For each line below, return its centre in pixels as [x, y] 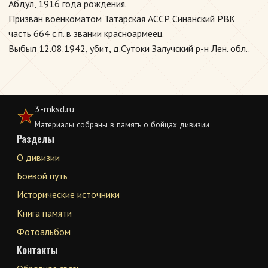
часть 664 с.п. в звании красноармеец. [86, 33]
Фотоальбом [44, 232]
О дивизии [38, 157]
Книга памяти [44, 213]
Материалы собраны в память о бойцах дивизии [122, 124]
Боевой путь [42, 176]
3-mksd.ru [54, 109]
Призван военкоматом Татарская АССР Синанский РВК [122, 19]
